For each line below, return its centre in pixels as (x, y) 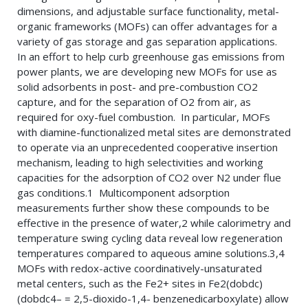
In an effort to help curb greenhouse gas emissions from (151, 57)
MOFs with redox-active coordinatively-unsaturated (140, 268)
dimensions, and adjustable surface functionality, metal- (148, 11)
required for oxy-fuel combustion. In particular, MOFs (144, 117)
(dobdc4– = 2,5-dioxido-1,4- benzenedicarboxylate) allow (153, 299)
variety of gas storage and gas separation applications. (148, 42)
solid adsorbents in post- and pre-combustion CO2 (137, 87)
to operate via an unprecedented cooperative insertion (147, 147)
